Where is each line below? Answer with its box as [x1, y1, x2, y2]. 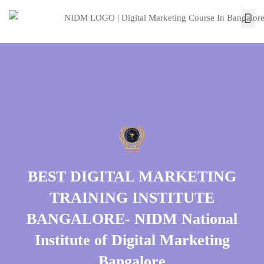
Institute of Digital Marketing [34, 232, 230, 249]
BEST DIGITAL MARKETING [28, 168, 236, 186]
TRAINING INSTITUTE [49, 189, 214, 207]
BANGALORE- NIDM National [27, 210, 237, 228]
